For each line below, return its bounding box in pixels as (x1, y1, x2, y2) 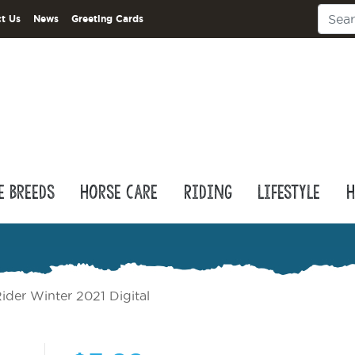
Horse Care (80, 181, 158, 204)
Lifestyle (258, 181, 321, 204)
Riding (183, 181, 232, 204)
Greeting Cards (71, 13, 144, 24)
